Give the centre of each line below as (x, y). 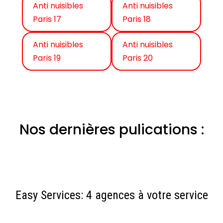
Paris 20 (138, 58)
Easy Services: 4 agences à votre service (111, 195)
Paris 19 (47, 58)
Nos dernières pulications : (111, 130)
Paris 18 (137, 19)
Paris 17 (47, 19)
